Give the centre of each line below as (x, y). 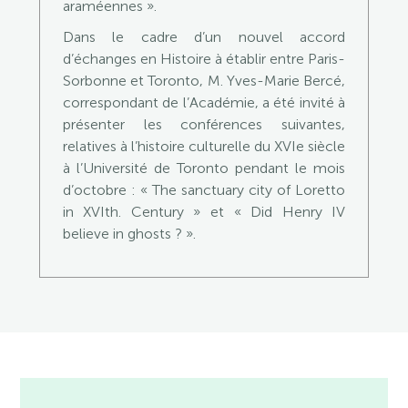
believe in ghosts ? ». (129, 234)
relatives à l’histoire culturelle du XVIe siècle (204, 146)
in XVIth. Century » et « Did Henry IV (204, 212)
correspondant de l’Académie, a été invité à (204, 102)
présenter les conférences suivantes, (204, 124)
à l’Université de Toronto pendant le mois (204, 168)
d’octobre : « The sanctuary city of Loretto (204, 190)
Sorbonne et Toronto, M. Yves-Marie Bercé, (204, 81)
